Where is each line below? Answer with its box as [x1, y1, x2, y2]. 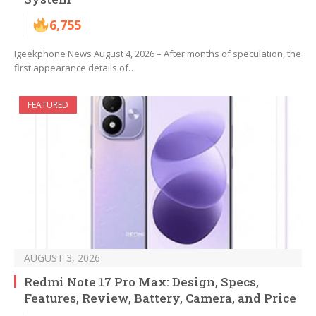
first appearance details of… [14, 61, 136, 75]
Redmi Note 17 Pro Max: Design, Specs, [24, 274, 259, 291]
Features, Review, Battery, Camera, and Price [24, 290, 296, 307]
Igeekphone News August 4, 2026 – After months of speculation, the [14, 47, 301, 61]
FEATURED [28, 99, 68, 111]
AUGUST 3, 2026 [24, 251, 100, 265]
